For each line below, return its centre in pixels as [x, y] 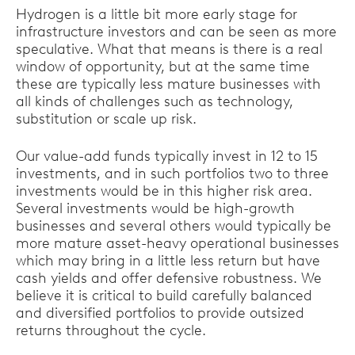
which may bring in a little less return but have [168, 261]
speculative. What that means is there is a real [169, 49]
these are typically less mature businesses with [168, 84]
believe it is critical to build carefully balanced [164, 296]
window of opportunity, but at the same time [163, 67]
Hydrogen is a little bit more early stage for [157, 14]
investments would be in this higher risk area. [164, 191]
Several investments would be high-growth [155, 208]
